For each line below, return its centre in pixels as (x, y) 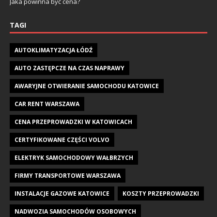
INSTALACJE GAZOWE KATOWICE (62, 193)
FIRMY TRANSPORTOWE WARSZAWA (68, 175)
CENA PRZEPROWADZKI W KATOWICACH (73, 122)
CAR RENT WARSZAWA (47, 104)
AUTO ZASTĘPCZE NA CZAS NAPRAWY (70, 68)
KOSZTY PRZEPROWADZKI (161, 193)
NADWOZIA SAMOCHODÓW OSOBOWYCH (75, 211)
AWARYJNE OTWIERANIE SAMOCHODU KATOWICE (87, 86)
